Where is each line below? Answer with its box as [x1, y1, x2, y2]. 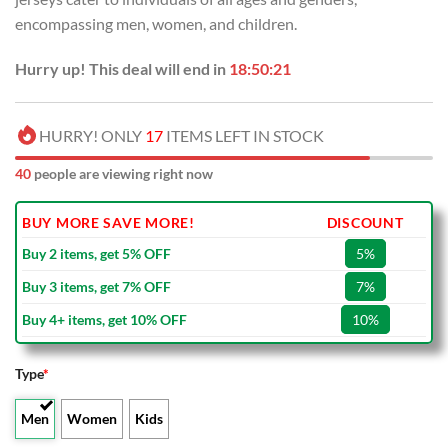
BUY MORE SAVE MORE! [22, 214, 195, 232]
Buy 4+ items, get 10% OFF [22, 311, 187, 329]
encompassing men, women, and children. [15, 13, 297, 33]
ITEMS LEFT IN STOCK [163, 126, 324, 146]
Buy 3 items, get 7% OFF [22, 278, 171, 296]
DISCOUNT [326, 214, 404, 232]
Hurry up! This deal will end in [15, 59, 229, 79]
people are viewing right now [31, 165, 213, 183]
